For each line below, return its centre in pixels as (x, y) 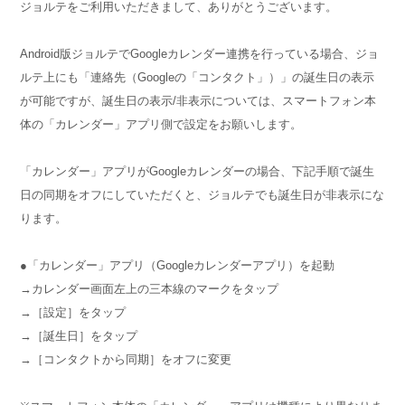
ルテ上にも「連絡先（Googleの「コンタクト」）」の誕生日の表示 (198, 77)
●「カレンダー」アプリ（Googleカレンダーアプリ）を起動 (178, 265)
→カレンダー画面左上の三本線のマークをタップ (150, 288)
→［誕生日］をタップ (79, 335)
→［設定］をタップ (73, 312)
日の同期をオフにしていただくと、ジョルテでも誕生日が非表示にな (202, 194)
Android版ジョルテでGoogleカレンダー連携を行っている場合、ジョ (200, 53)
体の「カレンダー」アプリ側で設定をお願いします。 (161, 124)
